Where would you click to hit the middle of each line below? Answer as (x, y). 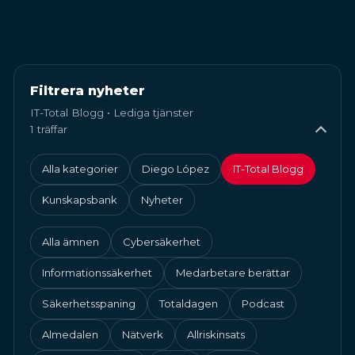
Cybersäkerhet (162, 242)
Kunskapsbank (80, 200)
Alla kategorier (80, 169)
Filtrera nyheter (88, 91)
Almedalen (70, 334)
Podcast (263, 303)
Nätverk (143, 334)
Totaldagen (189, 303)
